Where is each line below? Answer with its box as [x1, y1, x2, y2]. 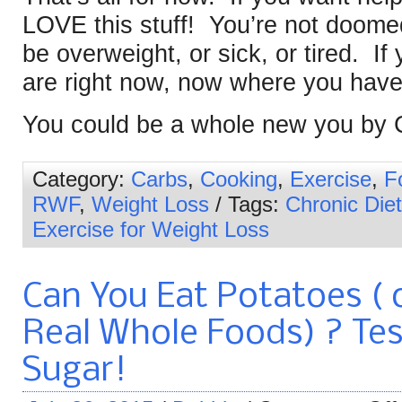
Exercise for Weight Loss [32, 216, 269, 241]
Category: [32, 166, 131, 191]
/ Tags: [209, 191, 285, 216]
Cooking [200, 166, 277, 191]
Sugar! [22, 352, 127, 389]
